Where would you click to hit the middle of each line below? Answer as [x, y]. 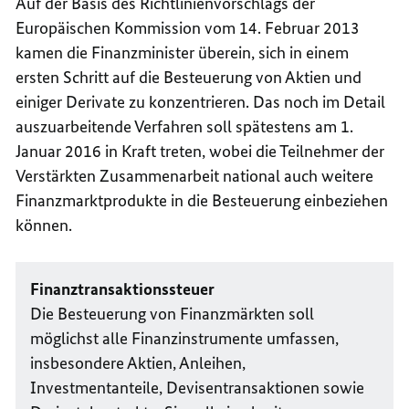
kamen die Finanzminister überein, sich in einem [183, 53]
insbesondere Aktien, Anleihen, [138, 363]
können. [44, 225]
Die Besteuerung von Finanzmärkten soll [173, 314]
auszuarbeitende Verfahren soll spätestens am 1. [185, 127]
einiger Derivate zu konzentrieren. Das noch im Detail [201, 102]
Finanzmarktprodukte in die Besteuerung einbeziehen [202, 201]
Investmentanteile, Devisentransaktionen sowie [198, 388]
